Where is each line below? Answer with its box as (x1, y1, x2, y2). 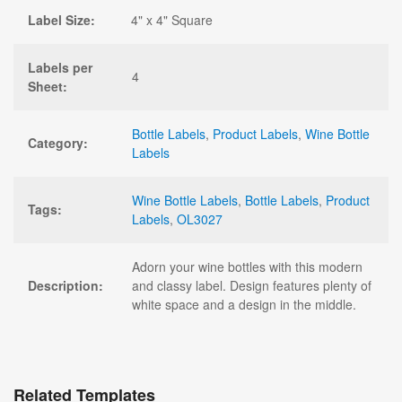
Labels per (28, 57, 92, 76)
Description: (28, 275, 103, 294)
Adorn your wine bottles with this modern (132, 257, 363, 275)
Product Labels (213, 124, 298, 143)
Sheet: (28, 76, 67, 95)
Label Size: (28, 10, 95, 29)
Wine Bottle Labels (132, 190, 238, 209)
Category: (28, 133, 88, 152)
